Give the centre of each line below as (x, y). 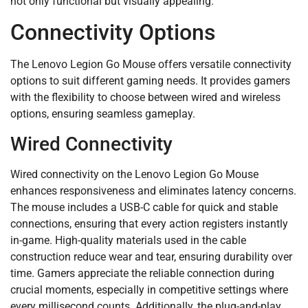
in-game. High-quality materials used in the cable (128, 240)
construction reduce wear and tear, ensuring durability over (151, 256)
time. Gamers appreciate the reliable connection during (142, 273)
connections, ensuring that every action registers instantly (149, 223)
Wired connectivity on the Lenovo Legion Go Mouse (134, 174)
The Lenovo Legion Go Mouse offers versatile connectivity (151, 65)
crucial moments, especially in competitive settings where (149, 289)
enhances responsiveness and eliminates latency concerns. (153, 190)
